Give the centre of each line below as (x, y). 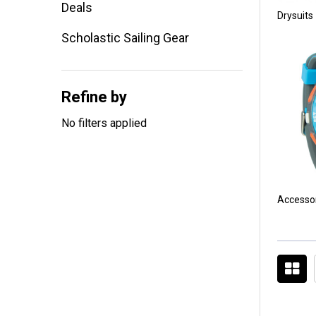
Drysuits (295, 16)
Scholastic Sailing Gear (125, 37)
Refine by (94, 97)
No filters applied (104, 123)
